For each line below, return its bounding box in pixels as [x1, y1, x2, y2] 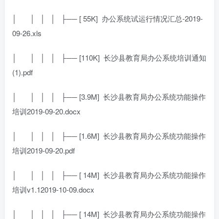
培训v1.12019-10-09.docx [12, 184, 94, 195]
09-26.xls [12, 27, 42, 38]
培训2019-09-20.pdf [12, 145, 75, 155]
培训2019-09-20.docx [12, 106, 81, 116]
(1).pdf [12, 66, 33, 77]
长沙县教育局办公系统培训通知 [104, 52, 206, 63]
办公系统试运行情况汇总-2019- [102, 13, 203, 23]
